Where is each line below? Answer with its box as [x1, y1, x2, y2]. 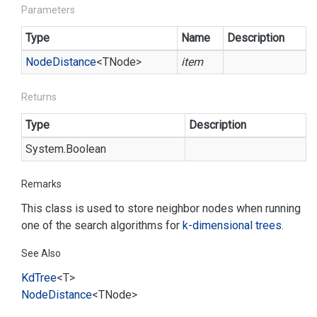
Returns [21, 91, 57, 103]
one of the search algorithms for [21, 219, 183, 232]
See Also [21, 248, 61, 259]
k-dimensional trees [183, 219, 282, 232]
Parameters [21, 4, 75, 16]
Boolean [66, 142, 106, 156]
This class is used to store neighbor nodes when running [21, 202, 301, 215]
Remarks [21, 178, 62, 190]
